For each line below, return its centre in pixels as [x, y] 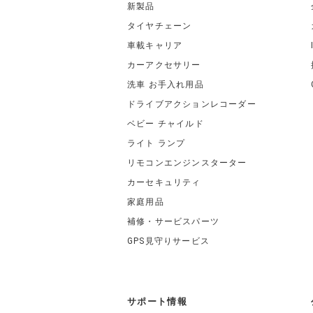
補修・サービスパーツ [173, 221]
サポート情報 [157, 301]
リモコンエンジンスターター [187, 162]
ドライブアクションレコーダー [192, 104]
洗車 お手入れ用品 [166, 84]
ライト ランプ [156, 143]
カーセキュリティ [164, 182]
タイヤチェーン [160, 26]
